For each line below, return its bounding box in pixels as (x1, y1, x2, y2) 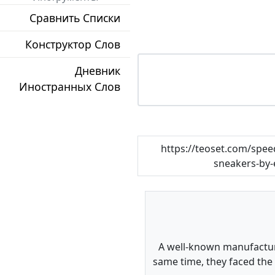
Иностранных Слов (19, 79, 120, 95)
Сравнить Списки (29, 10, 120, 26)
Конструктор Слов (25, 37, 120, 52)
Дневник (75, 63, 120, 79)
